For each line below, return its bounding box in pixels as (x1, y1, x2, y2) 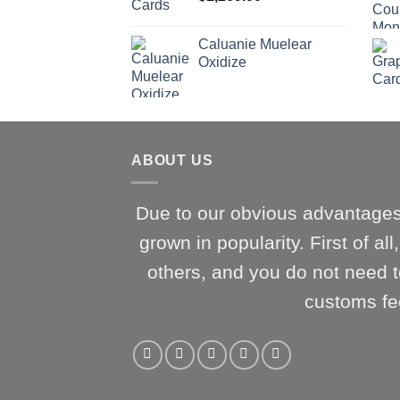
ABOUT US (131, 153, 213, 169)
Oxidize (198, 54, 246, 71)
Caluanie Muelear (198, 37, 312, 53)
